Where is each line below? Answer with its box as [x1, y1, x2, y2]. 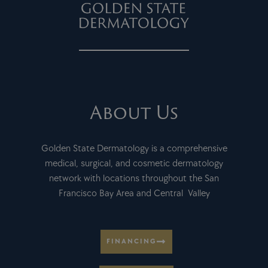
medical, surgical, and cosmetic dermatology [45, 158, 223, 170]
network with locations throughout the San [49, 173, 219, 185]
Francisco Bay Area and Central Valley [58, 188, 210, 200]
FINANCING [106, 237, 157, 246]
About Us [90, 99, 178, 126]
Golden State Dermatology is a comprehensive [41, 143, 227, 155]
